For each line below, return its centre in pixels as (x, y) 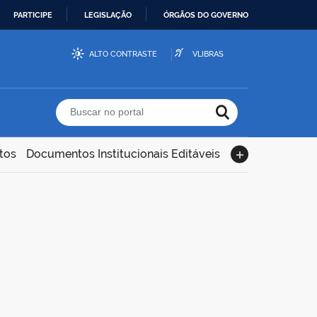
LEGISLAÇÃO (108, 15)
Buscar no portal (266, 120)
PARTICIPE (33, 15)
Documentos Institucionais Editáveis (123, 154)
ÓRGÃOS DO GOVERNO (206, 15)
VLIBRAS (208, 54)
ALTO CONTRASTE (123, 54)
